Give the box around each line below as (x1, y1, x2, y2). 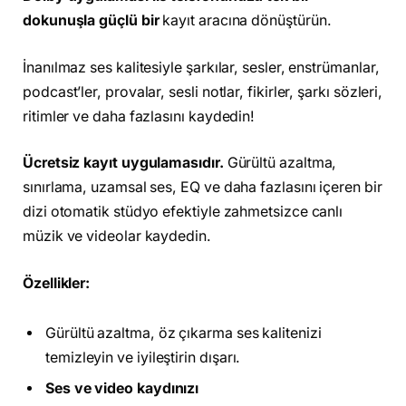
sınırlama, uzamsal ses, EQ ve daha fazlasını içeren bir (23, 179, 382, 197)
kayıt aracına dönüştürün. (159, 12, 332, 30)
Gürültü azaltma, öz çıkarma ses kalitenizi (45, 324, 322, 343)
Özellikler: (23, 274, 91, 292)
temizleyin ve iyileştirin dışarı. (45, 349, 241, 367)
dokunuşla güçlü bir (23, 12, 159, 30)
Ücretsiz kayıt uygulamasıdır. (23, 154, 224, 172)
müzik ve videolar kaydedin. (23, 227, 211, 246)
